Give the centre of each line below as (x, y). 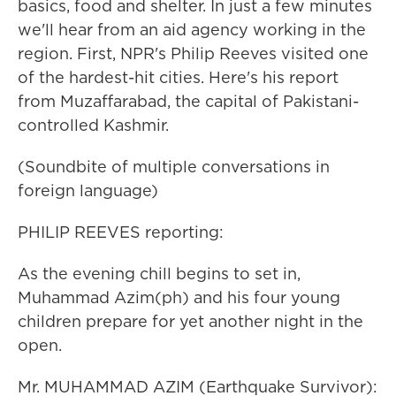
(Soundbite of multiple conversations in (174, 167)
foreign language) (88, 190)
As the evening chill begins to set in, (159, 274)
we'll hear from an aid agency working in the (192, 30)
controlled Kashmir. (93, 125)
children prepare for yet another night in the (190, 321)
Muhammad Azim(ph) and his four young (179, 297)
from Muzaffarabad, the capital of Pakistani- (188, 101)
